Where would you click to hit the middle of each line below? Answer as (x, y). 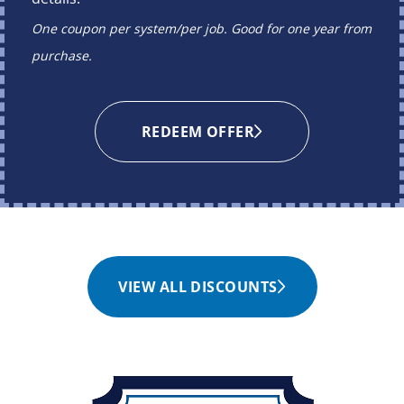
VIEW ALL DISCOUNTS (198, 287)
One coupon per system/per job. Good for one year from (202, 29)
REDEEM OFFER (198, 132)
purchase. (62, 56)
